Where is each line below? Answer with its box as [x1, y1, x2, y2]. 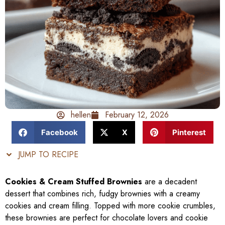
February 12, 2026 [104, 109, 169, 121]
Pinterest [172, 127, 206, 137]
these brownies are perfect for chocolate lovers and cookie [5, 212, 208, 224]
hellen [70, 109, 91, 121]
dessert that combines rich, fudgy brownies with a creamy [5, 188, 200, 200]
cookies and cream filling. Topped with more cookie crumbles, [5, 200, 215, 212]
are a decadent [142, 176, 197, 188]
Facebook [41, 127, 78, 137]
